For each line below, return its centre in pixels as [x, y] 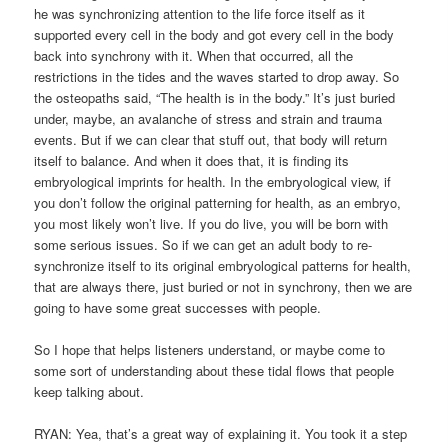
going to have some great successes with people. [178, 308]
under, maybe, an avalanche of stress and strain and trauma [208, 119]
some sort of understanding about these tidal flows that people [214, 371]
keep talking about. [89, 392]
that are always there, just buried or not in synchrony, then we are [223, 287]
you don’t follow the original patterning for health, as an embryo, [218, 203]
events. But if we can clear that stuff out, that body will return [211, 140]
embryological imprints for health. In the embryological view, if [213, 182]
